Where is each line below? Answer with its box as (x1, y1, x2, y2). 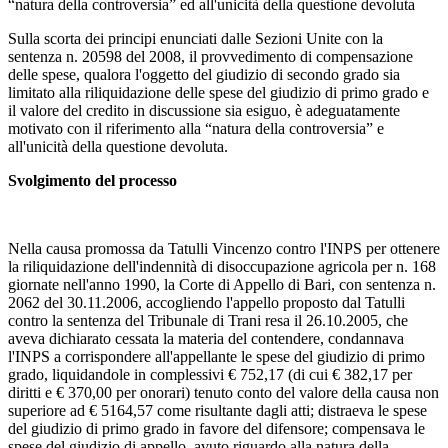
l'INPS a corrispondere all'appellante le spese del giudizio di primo (8, 347, 425, 365)
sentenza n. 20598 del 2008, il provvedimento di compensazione (8, 47, 413, 65)
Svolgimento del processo (8, 171, 177, 189)
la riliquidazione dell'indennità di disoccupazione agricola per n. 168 (8, 257, 436, 275)
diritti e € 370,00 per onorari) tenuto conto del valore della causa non (8, 383, 439, 401)
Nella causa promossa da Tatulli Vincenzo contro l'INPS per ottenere (8, 239, 440, 257)
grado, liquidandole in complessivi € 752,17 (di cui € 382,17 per (8, 365, 412, 383)
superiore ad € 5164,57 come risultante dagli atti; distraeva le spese (8, 401, 427, 419)
